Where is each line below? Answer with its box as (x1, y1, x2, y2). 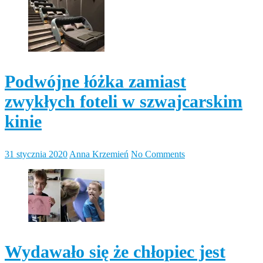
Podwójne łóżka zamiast (5, 71, 186, 91)
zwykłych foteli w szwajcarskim (5, 91, 242, 111)
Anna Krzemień (69, 149, 129, 159)
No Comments (131, 149, 185, 159)
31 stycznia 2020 (5, 149, 68, 159)
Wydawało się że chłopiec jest (5, 241, 225, 261)
